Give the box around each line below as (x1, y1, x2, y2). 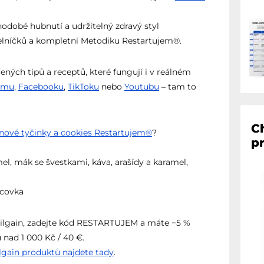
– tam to (159, 81, 196, 93)
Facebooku (18, 81, 64, 93)
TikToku (68, 81, 99, 93)
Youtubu (124, 81, 159, 93)
